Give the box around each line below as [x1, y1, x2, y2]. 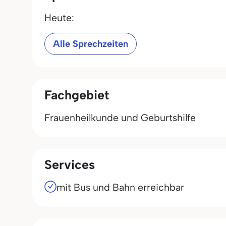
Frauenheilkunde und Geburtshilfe [44, 111, 196, 124]
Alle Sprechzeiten [53, 38, 128, 49]
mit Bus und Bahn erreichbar [56, 181, 184, 193]
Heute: [44, 12, 74, 24]
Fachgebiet [44, 87, 109, 102]
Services [44, 157, 95, 172]
